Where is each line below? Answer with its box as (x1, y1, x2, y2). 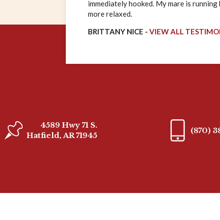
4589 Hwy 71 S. (40, 120, 97, 130)
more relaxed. (88, 9, 132, 18)
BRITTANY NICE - (88, 27, 149, 36)
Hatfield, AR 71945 (26, 131, 97, 140)
